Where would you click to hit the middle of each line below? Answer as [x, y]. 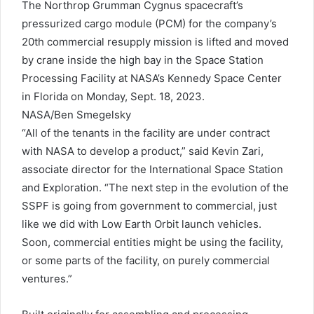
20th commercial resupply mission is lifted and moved [155, 42]
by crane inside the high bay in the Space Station [143, 60]
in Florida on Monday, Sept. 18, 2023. [113, 97]
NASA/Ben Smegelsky [76, 115]
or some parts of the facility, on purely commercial [146, 261]
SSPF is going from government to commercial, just [149, 206]
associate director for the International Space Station [152, 170]
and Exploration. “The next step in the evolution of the [155, 188]
